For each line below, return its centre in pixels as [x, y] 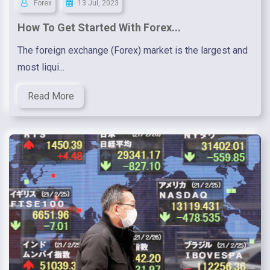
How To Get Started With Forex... [99, 28]
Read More [51, 96]
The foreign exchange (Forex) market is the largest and [133, 51]
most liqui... [41, 67]
